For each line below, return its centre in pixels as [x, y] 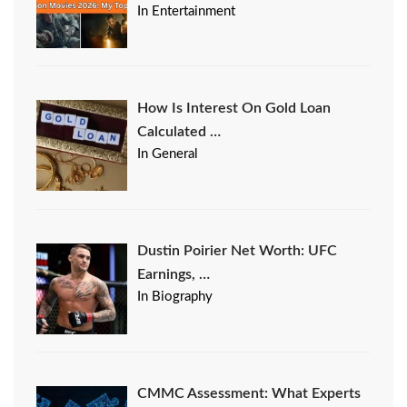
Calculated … [179, 131]
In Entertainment [187, 11]
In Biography [175, 297]
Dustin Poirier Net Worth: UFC [238, 251]
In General [168, 154]
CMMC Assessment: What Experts [249, 394]
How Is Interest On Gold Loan [234, 108]
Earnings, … [174, 275]
